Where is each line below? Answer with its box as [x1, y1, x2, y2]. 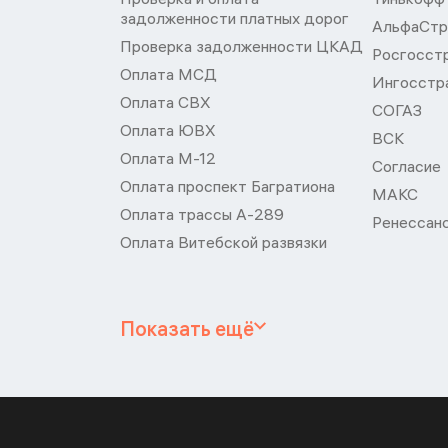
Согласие [372, 156, 441, 176]
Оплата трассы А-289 [120, 204, 284, 224]
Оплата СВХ [120, 92, 211, 112]
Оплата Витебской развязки [120, 232, 327, 252]
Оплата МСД [120, 64, 217, 84]
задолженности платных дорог [120, 8, 349, 28]
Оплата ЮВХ [120, 120, 216, 140]
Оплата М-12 [120, 148, 216, 168]
